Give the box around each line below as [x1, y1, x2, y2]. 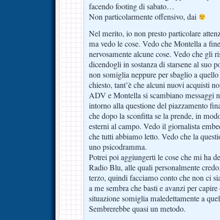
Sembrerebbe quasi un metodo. [89, 203, 186, 214]
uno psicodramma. [89, 141, 147, 152]
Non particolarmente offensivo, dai [89, 11, 198, 22]
